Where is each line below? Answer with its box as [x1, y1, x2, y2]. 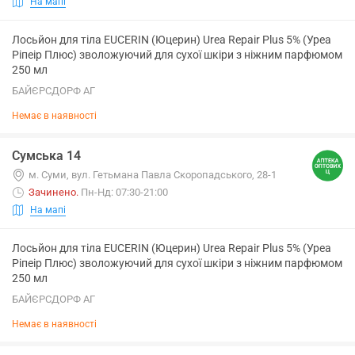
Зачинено [29, 186, 76, 198]
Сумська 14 [12, 148, 81, 163]
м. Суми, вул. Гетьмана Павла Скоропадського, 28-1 [29, 169, 277, 181]
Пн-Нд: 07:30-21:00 [81, 186, 168, 198]
